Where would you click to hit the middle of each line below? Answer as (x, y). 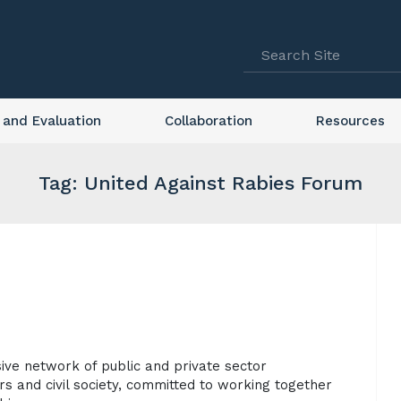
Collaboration (209, 121)
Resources (350, 121)
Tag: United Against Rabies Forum (200, 183)
